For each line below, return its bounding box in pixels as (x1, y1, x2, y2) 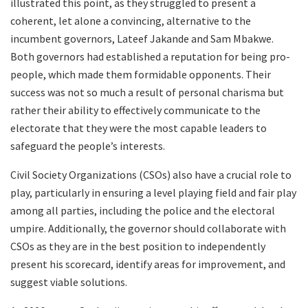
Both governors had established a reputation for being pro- (10, 49, 290, 63)
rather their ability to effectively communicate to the (10, 102, 261, 117)
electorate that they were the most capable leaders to (10, 120, 267, 135)
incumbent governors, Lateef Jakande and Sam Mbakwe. (10, 31, 274, 45)
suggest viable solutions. (10, 274, 127, 289)
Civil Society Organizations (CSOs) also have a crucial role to (10, 167, 291, 181)
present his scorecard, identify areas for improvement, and (10, 256, 285, 271)
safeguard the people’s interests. (10, 138, 165, 153)
